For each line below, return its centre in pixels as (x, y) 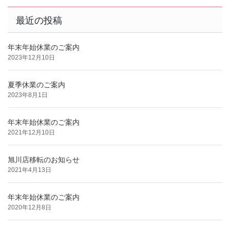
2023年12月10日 (31, 58)
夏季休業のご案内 (36, 85)
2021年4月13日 (30, 170)
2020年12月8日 (30, 208)
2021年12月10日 (31, 133)
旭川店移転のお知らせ (44, 160)
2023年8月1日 (28, 95)
